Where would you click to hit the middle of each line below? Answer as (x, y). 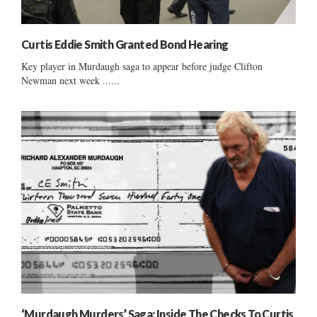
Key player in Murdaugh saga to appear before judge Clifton (142, 66)
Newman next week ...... (70, 80)
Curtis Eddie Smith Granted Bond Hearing (125, 44)
